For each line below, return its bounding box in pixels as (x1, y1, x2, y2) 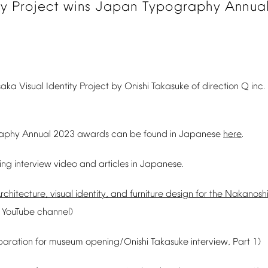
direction (202, 81, 239, 92)
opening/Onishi (86, 237, 148, 248)
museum (49, 237, 83, 248)
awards (77, 129, 109, 140)
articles (99, 159, 129, 170)
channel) (37, 207, 74, 218)
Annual (22, 129, 51, 140)
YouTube (2, 207, 35, 218)
